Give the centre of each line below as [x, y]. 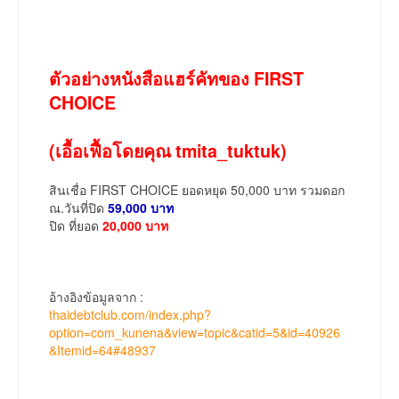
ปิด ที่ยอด [76, 226]
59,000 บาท [141, 208]
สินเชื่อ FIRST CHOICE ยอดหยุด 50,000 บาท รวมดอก [197, 190]
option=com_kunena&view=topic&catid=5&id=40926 [195, 333]
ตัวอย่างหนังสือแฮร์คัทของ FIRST [176, 79]
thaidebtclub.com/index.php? [130, 315]
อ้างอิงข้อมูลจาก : [96, 297]
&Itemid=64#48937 [102, 350]
